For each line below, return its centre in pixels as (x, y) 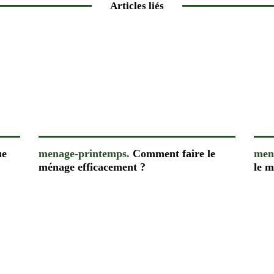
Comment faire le (172, 153)
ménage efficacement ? (92, 167)
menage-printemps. (84, 153)
